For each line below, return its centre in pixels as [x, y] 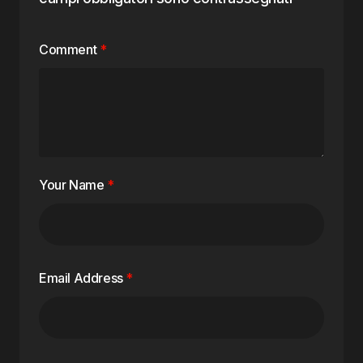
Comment [69, 49]
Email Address [83, 278]
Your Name [73, 185]
